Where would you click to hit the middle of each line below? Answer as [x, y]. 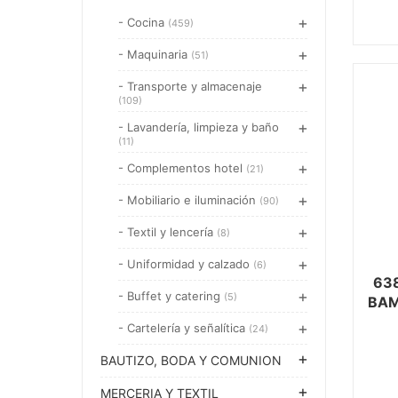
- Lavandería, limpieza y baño [199, 127]
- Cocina [143, 22]
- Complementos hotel [182, 168]
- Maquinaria [155, 54]
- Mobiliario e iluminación [189, 200]
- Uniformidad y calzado [186, 264]
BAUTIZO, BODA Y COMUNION [191, 360]
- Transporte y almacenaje [190, 86]
